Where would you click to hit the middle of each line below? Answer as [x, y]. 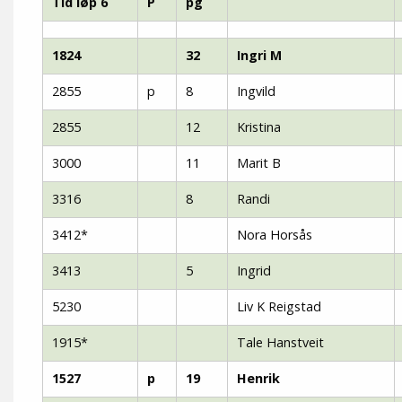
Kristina [259, 127]
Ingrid [254, 271]
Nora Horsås [275, 235]
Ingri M [261, 55]
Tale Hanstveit [280, 342]
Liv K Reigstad [279, 306]
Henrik [258, 378]
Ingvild [256, 91]
